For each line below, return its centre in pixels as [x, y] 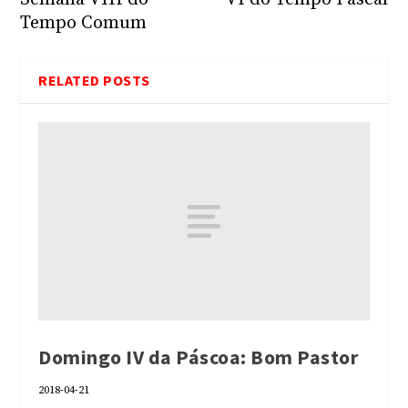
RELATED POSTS [94, 80]
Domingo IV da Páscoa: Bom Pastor [199, 357]
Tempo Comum [84, 23]
